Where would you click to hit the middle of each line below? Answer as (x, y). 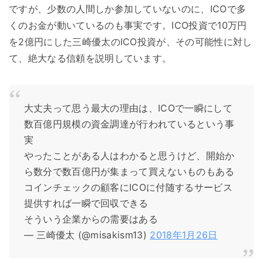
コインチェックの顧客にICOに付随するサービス (128, 187)
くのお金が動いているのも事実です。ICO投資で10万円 (128, 26)
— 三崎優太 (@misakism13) (87, 235)
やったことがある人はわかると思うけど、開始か (129, 155)
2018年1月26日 (184, 235)
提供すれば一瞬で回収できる (86, 203)
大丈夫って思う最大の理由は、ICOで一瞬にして (128, 108)
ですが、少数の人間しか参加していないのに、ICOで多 (128, 9)
